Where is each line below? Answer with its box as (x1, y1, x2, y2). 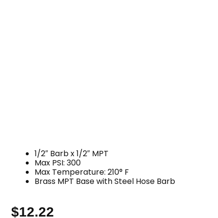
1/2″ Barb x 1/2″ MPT (35, 148, 109, 160)
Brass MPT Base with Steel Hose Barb (35, 176, 176, 187)
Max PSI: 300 (35, 157, 81, 169)
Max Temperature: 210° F (35, 166, 129, 178)
